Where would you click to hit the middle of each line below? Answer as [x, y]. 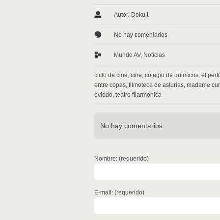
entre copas [110, 85]
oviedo [103, 95]
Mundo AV [127, 55]
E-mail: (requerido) [119, 192]
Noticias [154, 55]
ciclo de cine [111, 75]
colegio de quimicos [172, 75]
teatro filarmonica [138, 95]
